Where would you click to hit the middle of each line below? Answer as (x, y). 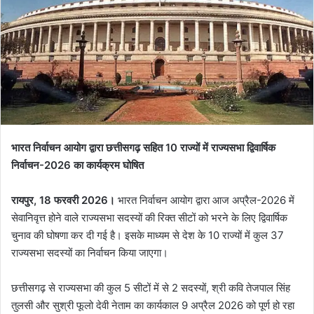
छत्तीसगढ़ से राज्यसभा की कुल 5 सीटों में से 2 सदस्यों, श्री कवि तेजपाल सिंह (151, 287)
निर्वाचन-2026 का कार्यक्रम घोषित (77, 165)
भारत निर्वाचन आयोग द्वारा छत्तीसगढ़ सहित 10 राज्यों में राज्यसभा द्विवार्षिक (143, 147)
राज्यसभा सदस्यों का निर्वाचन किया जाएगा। (90, 252)
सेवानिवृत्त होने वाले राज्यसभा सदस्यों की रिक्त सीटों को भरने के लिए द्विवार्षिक (149, 217)
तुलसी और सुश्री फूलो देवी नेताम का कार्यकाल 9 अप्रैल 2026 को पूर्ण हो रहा (153, 305)
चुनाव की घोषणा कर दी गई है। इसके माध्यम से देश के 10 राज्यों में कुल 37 (148, 235)
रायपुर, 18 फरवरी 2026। (64, 200)
